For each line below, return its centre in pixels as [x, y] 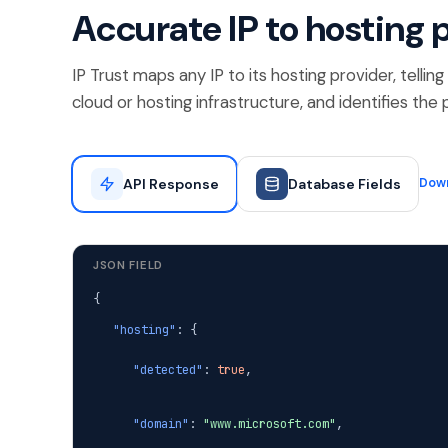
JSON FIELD [128, 265]
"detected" [168, 369]
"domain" [161, 423]
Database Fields [344, 183]
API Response [170, 183]
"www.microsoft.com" [269, 423]
